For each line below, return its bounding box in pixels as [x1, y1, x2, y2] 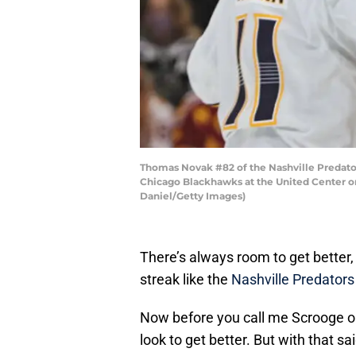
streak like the [140, 271, 231, 288]
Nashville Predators [231, 271, 354, 288]
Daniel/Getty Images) [140, 190, 246, 203]
